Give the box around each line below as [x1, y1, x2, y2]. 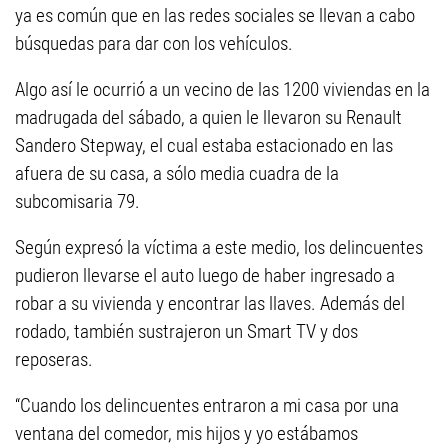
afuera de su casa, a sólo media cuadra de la [15, 162, 339, 186]
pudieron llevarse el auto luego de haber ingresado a [15, 264, 395, 288]
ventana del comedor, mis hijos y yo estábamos [15, 422, 358, 446]
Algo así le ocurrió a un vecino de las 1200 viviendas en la [15, 78, 430, 102]
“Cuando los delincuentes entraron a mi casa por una [15, 394, 399, 418]
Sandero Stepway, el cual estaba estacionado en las [15, 134, 393, 158]
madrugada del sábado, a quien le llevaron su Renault [15, 106, 402, 130]
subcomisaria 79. [15, 190, 140, 214]
